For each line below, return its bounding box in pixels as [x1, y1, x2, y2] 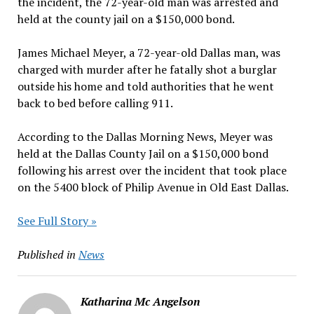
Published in [17, 246, 76, 262]
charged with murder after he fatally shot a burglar [17, 61, 277, 77]
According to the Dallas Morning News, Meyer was [17, 128, 273, 144]
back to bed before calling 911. [17, 95, 173, 111]
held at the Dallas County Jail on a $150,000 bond [17, 145, 268, 161]
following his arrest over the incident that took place [17, 162, 287, 178]
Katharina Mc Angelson [80, 293, 200, 309]
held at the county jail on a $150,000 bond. [17, 11, 235, 27]
